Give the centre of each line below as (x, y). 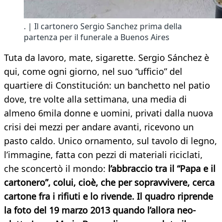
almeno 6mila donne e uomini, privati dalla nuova (109, 113)
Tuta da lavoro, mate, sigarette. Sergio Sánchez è (107, 58)
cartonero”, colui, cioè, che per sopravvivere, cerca (109, 183)
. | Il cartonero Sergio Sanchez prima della (103, 27)
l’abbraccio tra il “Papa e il (161, 169)
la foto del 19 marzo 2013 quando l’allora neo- (100, 210)
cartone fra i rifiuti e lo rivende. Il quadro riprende (109, 196)
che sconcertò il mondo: (55, 169)
